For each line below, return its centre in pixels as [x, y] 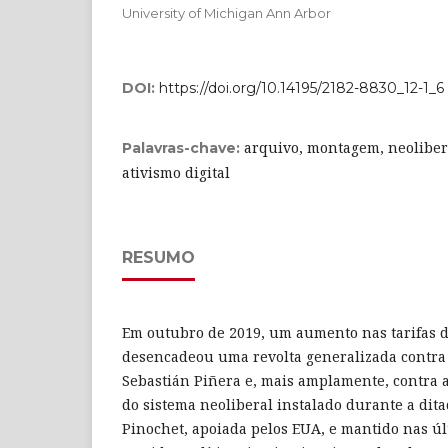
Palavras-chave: [183, 147]
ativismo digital [176, 172]
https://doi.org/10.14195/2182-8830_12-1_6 [301, 87]
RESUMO [158, 257]
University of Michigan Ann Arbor [226, 12]
